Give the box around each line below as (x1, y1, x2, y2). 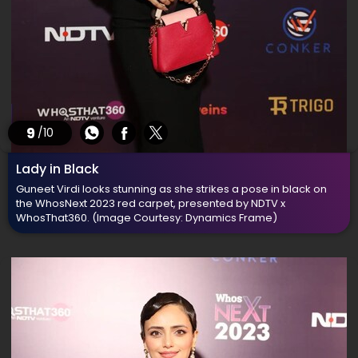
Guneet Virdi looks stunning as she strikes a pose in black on (16, 181, 327, 197)
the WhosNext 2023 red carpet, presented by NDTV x (16, 196, 285, 211)
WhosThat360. (16, 210, 92, 225)
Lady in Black (16, 160, 99, 178)
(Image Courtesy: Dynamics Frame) (92, 210, 277, 225)
